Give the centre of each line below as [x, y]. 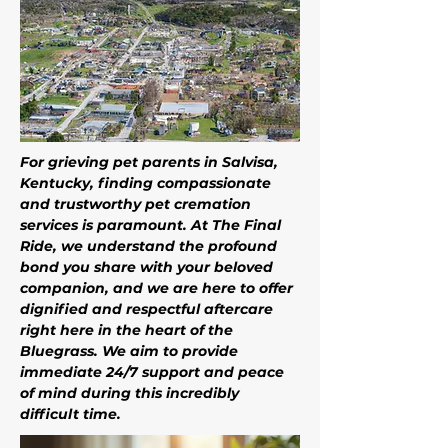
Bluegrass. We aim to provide [131, 351]
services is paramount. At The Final [152, 225]
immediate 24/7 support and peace [154, 372]
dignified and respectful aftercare [148, 309]
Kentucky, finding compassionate [147, 183]
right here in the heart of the [128, 330]
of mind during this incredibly [131, 393]
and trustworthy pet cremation [137, 204]
